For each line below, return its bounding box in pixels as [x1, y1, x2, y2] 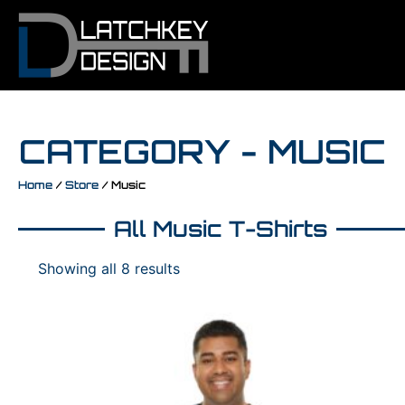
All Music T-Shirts [114, 215, 327, 242]
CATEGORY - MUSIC [19, 131, 386, 172]
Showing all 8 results [38, 259, 181, 278]
